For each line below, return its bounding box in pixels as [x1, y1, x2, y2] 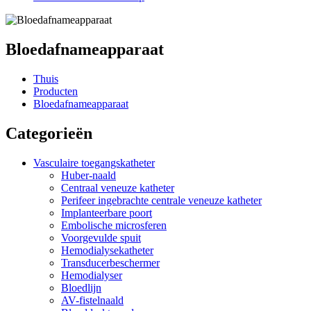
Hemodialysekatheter [61, 244, 153, 256]
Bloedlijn [61, 281, 101, 294]
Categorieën [6, 124, 92, 142]
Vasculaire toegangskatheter [33, 156, 155, 169]
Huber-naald [61, 169, 116, 181]
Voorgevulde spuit [61, 231, 141, 244]
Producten [33, 85, 78, 97]
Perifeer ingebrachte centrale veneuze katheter [61, 194, 262, 206]
